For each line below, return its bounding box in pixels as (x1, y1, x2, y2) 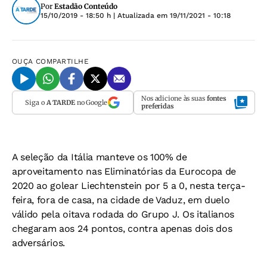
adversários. (12, 237, 66, 249)
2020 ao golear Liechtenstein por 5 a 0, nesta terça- (12, 180, 246, 191)
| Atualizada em (111, 11, 170, 20)
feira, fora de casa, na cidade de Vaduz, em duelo (12, 194, 230, 206)
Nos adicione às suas (141, 94, 207, 103)
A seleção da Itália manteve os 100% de (12, 151, 187, 163)
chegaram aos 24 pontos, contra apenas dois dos (12, 223, 232, 234)
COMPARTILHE (36, 57, 89, 66)
